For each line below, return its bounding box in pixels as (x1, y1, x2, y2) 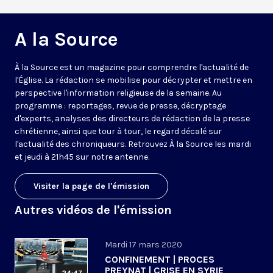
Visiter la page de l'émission (34, 181, 149, 192)
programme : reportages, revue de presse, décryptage (15, 101, 226, 112)
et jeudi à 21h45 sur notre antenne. (15, 152, 149, 163)
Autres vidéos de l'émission (15, 203, 172, 218)
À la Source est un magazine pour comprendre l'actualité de (15, 62, 249, 73)
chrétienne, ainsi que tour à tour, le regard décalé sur (15, 126, 222, 137)
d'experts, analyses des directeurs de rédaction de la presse (15, 113, 250, 124)
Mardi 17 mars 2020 (105, 239, 182, 250)
